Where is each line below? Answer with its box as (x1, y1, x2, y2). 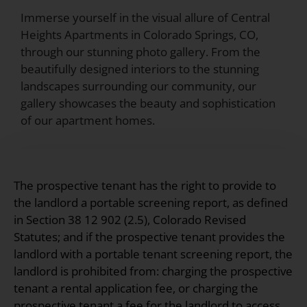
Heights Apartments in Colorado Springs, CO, (21, 26, 258, 42)
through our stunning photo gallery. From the (21, 43, 260, 60)
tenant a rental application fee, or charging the (14, 280, 258, 296)
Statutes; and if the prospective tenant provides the (14, 228, 285, 245)
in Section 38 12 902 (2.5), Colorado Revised (14, 211, 246, 228)
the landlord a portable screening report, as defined (14, 194, 288, 210)
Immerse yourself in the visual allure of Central (21, 9, 270, 25)
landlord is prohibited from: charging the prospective (14, 262, 293, 279)
